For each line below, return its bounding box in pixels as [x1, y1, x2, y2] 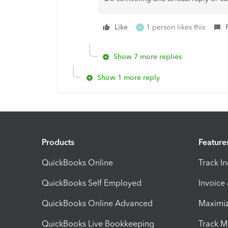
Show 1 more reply [97, 73, 160, 82]
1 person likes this [146, 23, 205, 32]
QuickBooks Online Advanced [42, 198, 153, 208]
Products [42, 137, 74, 147]
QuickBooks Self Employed [42, 178, 141, 188]
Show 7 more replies [113, 52, 182, 61]
